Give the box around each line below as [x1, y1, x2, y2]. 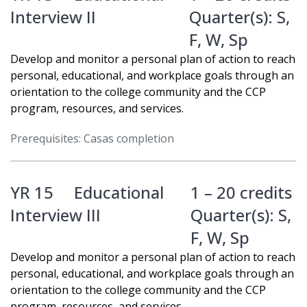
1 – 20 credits [191, 181, 293, 204]
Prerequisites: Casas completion [10, 131, 174, 147]
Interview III [10, 204, 101, 227]
